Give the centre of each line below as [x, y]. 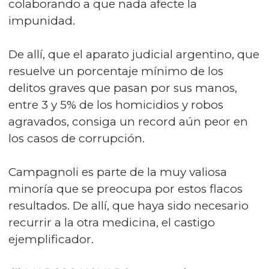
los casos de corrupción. [77, 138]
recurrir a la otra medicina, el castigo [112, 222]
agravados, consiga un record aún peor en [128, 122]
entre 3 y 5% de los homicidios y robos [116, 105]
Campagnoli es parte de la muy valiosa [118, 172]
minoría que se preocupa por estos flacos [125, 189]
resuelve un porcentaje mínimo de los [116, 71]
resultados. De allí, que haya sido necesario [128, 206]
